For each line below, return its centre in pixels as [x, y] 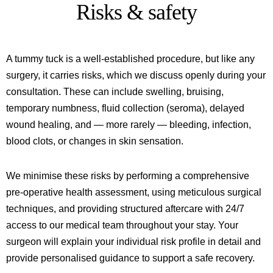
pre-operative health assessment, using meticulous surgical [134, 192]
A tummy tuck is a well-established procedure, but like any [130, 59]
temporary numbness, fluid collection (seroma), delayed [125, 108]
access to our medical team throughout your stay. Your [122, 225]
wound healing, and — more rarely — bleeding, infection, [129, 125]
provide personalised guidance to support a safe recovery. [130, 258]
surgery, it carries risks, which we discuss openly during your [136, 75]
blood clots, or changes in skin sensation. [95, 141]
